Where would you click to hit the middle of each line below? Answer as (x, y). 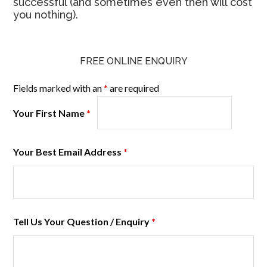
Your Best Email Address (69, 152)
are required (134, 88)
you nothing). (46, 15)
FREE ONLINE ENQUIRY (133, 61)
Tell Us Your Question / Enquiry (83, 221)
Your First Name (50, 113)
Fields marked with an (59, 88)
